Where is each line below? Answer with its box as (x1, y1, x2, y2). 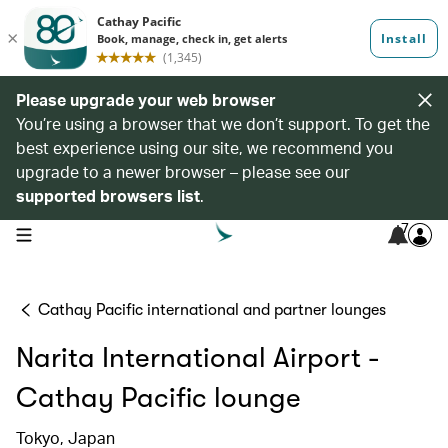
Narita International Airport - (16, 342, 379, 374)
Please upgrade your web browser (16, 89, 276, 110)
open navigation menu (15, 225, 142, 241)
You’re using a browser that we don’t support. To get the (16, 113, 430, 134)
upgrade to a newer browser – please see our (16, 161, 350, 182)
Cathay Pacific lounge (16, 382, 301, 414)
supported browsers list (16, 185, 200, 206)
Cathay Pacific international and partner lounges (38, 301, 386, 319)
